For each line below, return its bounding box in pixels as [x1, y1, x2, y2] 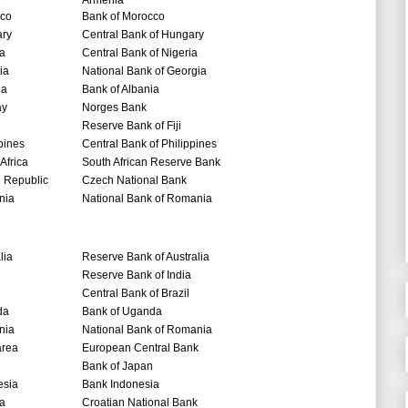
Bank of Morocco [82, 10, 168, 24]
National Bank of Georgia [82, 65, 207, 78]
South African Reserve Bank [82, 156, 220, 169]
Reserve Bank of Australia [82, 250, 209, 264]
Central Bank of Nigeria [82, 46, 198, 60]
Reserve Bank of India [82, 269, 194, 282]
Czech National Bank [82, 174, 187, 188]
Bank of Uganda [82, 305, 162, 319]
